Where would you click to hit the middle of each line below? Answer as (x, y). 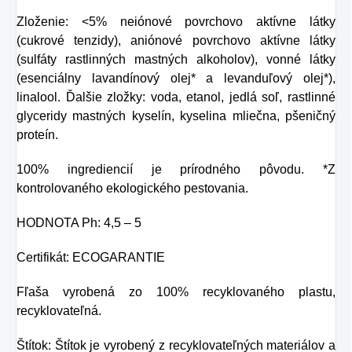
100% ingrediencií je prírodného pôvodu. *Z (176, 169)
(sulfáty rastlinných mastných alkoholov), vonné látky (176, 59)
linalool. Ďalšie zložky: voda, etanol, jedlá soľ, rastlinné (176, 97)
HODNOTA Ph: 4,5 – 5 (79, 222)
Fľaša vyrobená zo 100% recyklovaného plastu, (176, 291)
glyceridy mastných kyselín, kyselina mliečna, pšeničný (176, 115)
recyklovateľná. (59, 310)
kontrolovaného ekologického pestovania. (132, 188)
